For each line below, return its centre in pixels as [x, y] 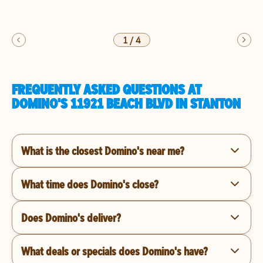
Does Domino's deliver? [71, 217]
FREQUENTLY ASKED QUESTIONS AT [107, 89]
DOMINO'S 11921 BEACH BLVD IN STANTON [126, 103]
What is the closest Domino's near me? [103, 150]
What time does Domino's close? [90, 184]
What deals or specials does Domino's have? [114, 251]
